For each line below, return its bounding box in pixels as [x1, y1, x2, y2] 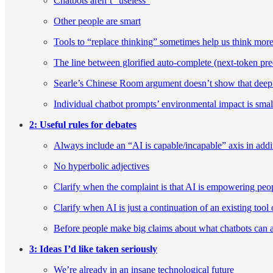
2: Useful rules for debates [29, 119, 136, 130]
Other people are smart [54, 16, 141, 27]
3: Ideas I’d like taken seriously [29, 244, 157, 255]
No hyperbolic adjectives [54, 161, 149, 172]
